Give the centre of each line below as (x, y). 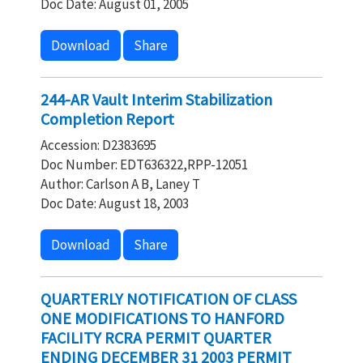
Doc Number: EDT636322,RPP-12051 (144, 164)
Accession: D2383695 (98, 145)
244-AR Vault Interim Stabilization (156, 99)
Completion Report (107, 119)
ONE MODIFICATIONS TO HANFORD (162, 318)
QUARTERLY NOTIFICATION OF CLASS (169, 299)
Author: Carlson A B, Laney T (120, 184)
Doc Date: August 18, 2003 (115, 203)
